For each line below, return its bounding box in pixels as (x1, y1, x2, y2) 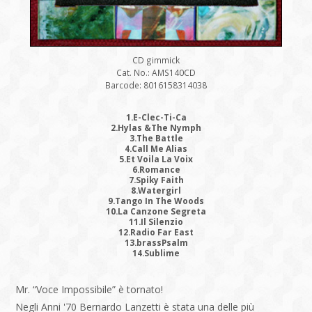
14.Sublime (132, 247, 180, 259)
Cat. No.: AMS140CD (116, 66, 196, 78)
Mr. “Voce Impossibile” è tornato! (15, 282, 164, 296)
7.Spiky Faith (128, 174, 184, 186)
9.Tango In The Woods (108, 195, 204, 207)
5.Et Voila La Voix (119, 153, 193, 165)
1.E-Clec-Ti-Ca (125, 111, 187, 123)
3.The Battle (129, 132, 183, 144)
